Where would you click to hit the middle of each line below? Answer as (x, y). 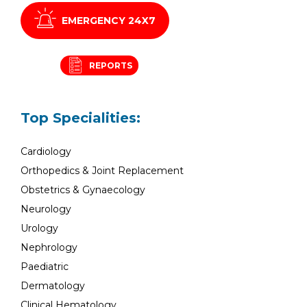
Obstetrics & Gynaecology (83, 190)
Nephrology (49, 247)
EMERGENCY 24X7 (109, 21)
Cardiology (46, 151)
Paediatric (45, 267)
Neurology (46, 209)
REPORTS (111, 65)
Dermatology (53, 286)
